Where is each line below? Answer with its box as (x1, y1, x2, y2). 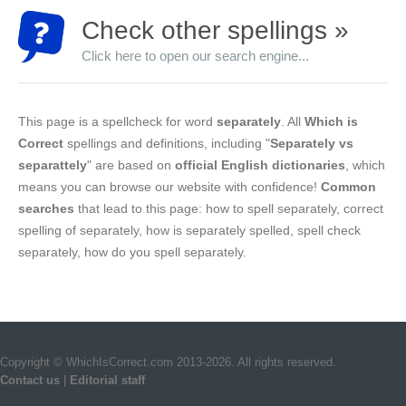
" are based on (87, 158, 175, 172)
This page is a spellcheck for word (18, 114, 217, 129)
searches (18, 201, 74, 216)
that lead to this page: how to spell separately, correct (74, 201, 383, 216)
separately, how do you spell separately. (18, 245, 246, 259)
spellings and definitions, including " (63, 136, 270, 150)
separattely (18, 158, 87, 172)
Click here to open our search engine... (82, 47, 309, 63)
